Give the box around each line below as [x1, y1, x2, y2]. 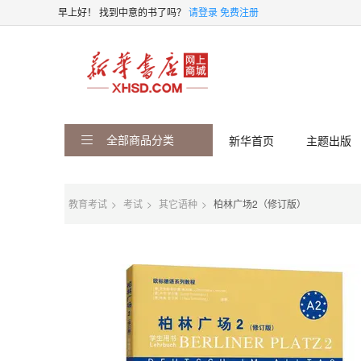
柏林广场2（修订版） [214, 197, 306, 211]
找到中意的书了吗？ [99, 5, 189, 19]
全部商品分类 [103, 131, 174, 147]
